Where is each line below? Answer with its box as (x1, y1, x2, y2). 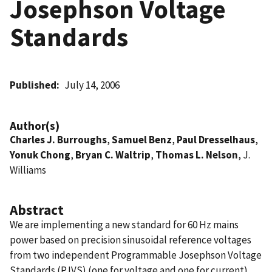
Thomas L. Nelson (155, 148, 238, 161)
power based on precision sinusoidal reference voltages (10, 233, 251, 246)
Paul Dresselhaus (177, 132, 255, 146)
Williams (10, 163, 46, 177)
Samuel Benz (112, 132, 172, 146)
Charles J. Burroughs (10, 132, 107, 146)
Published (10, 78, 56, 92)
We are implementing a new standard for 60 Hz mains (10, 217, 239, 231)
